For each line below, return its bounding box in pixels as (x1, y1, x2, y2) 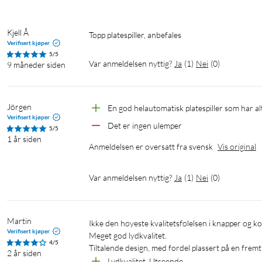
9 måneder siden (7, 60, 65, 70)
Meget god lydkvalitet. (89, 230, 167, 241)
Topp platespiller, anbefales (92, 30, 181, 40)
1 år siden (7, 134, 42, 144)
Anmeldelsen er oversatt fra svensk (89, 142, 213, 152)
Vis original (218, 142, 256, 152)
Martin (7, 216, 32, 226)
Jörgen (7, 102, 32, 112)
